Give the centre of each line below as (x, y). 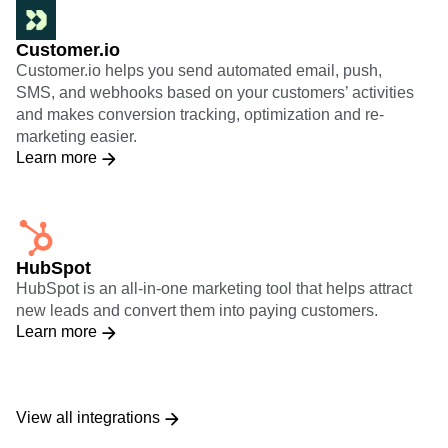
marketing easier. (76, 136)
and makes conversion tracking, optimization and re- (200, 114)
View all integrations (88, 417)
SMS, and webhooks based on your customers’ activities (215, 92)
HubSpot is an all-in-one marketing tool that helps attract (214, 288)
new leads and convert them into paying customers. (197, 310)
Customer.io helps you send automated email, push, (199, 70)
